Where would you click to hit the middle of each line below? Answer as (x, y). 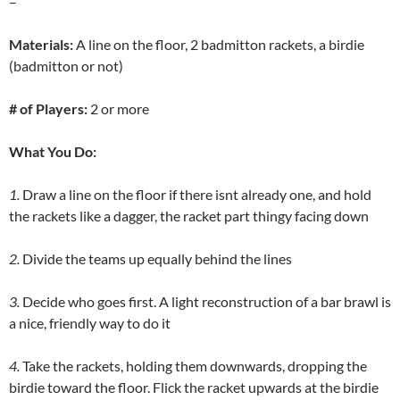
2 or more (120, 109)
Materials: (41, 45)
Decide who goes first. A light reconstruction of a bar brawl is (205, 302)
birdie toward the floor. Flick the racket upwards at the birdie (194, 387)
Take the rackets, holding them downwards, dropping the (193, 366)
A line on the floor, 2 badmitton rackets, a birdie (219, 45)
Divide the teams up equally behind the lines (156, 259)
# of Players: (50, 109)
